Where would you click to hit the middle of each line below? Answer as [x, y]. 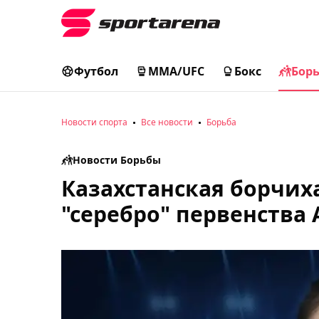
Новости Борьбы [117, 160]
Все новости [167, 122]
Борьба [221, 122]
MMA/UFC [176, 71]
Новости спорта [94, 122]
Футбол [96, 71]
